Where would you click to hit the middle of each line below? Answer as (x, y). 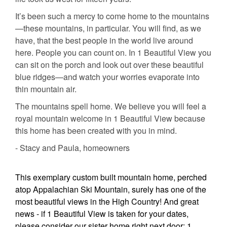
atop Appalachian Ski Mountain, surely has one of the (111, 190)
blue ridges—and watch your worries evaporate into (107, 77)
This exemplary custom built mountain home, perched (111, 177)
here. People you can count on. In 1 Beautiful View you (113, 53)
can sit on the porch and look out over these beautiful (109, 65)
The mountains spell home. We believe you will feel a (111, 106)
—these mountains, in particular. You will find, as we (108, 28)
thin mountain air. (46, 89)
